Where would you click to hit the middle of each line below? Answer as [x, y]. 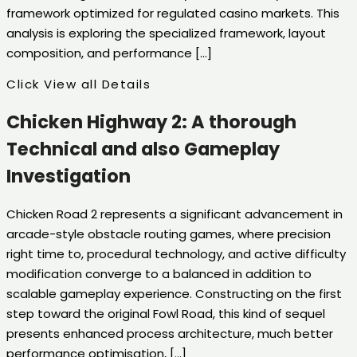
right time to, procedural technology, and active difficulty [176, 254]
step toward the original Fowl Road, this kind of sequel [166, 314]
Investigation [69, 176]
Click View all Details [78, 84]
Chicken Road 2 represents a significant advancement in [175, 214]
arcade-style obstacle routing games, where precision [169, 234]
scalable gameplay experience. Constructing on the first [174, 294]
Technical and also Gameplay [143, 149]
